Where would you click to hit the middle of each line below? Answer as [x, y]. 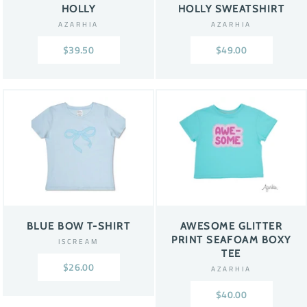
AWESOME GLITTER [231, 226]
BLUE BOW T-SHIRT [78, 226]
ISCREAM [78, 241]
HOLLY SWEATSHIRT [231, 9]
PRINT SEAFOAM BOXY [231, 240]
